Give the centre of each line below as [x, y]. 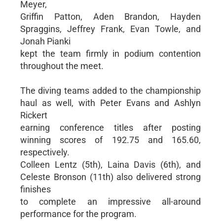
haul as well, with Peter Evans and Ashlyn [110, 103]
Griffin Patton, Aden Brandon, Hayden [110, 16]
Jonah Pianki [45, 41]
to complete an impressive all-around [110, 201]
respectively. [45, 152]
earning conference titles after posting [110, 127]
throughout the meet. [62, 66]
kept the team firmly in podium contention [110, 53]
